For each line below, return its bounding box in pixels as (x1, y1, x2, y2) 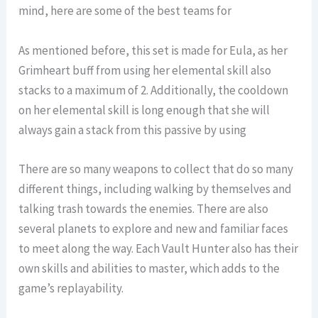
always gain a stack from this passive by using (18, 121, 247, 138)
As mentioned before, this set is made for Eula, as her (18, 42, 288, 58)
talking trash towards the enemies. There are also (18, 200, 269, 216)
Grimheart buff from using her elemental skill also (18, 62, 272, 78)
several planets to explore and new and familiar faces (18, 220, 289, 236)
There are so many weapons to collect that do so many (18, 160, 294, 177)
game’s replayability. (18, 280, 124, 296)
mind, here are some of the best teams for (18, 3, 232, 19)
